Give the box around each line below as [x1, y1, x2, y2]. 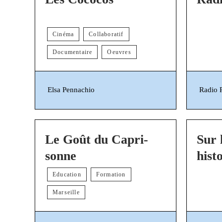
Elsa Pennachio [48, 86, 95, 94]
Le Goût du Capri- [45, 132, 148, 147]
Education [53, 170, 81, 178]
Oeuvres [107, 48, 131, 55]
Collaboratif [89, 30, 124, 38]
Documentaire [53, 48, 93, 55]
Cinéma [53, 30, 74, 38]
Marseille [53, 188, 80, 196]
